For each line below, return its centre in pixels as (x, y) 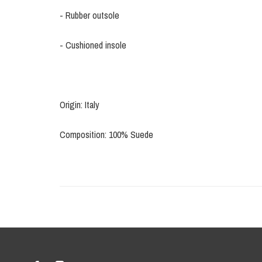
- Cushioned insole (93, 45)
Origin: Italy (80, 105)
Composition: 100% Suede (106, 135)
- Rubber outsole (89, 15)
